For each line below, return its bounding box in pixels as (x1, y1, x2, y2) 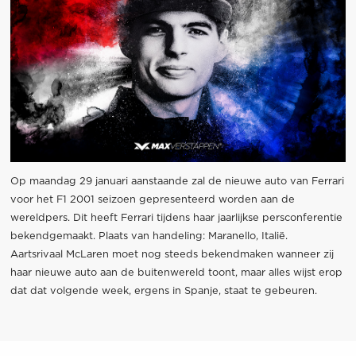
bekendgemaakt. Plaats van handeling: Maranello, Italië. (10, 230, 288, 242)
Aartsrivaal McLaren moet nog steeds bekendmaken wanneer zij (10, 249, 334, 260)
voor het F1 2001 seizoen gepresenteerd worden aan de (10, 194, 295, 205)
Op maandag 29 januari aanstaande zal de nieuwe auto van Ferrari (10, 176, 344, 187)
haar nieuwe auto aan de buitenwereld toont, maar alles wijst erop (10, 267, 342, 278)
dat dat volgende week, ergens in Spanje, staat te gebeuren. (10, 285, 317, 296)
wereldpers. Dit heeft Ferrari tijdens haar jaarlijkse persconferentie (10, 212, 342, 223)
